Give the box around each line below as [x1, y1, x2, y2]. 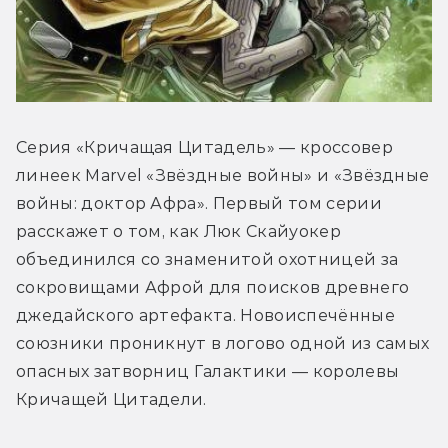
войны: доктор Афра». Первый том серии [16, 193, 382, 213]
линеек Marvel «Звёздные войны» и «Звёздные [16, 165, 430, 185]
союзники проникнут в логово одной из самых [16, 333, 430, 353]
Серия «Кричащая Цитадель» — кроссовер [16, 137, 393, 157]
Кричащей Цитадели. [16, 389, 207, 409]
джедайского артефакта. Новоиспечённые [16, 305, 395, 325]
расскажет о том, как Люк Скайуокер [16, 221, 341, 241]
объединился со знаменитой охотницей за [16, 249, 399, 269]
